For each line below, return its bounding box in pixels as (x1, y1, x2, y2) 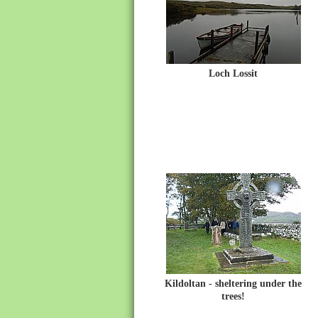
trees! (221, 291, 245, 302)
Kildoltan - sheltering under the (165, 278, 302, 289)
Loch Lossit (209, 68, 258, 79)
